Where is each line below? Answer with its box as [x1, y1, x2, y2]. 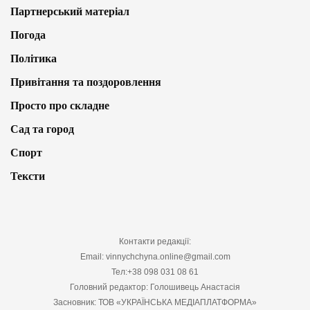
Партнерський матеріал [10, 6, 129, 18]
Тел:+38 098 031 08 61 [111, 267, 199, 277]
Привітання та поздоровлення [10, 76, 161, 89]
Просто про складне [10, 100, 109, 112]
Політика [10, 53, 57, 65]
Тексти [10, 170, 45, 183]
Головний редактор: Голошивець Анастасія [70, 282, 240, 293]
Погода [10, 29, 46, 42]
